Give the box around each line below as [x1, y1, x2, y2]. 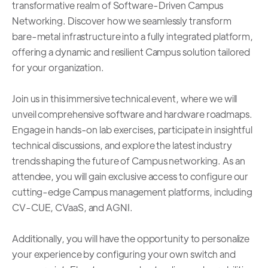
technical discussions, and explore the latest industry [12, 139, 232, 152]
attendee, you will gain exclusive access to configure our [12, 170, 249, 183]
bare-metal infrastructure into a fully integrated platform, [12, 30, 254, 43]
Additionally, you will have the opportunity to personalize [12, 232, 250, 245]
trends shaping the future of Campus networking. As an [12, 154, 245, 167]
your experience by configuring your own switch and [12, 248, 236, 261]
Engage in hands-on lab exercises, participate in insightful [12, 123, 253, 136]
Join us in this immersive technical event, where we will [12, 92, 237, 105]
